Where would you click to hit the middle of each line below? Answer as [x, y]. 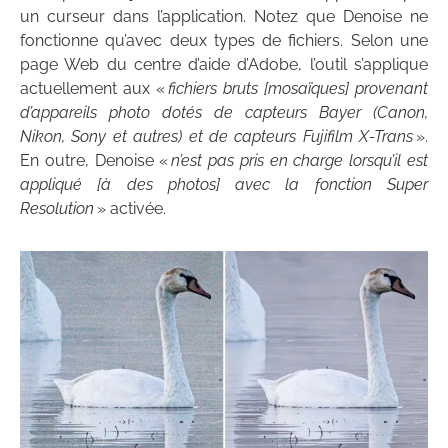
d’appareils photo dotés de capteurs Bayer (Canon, [224, 113]
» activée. [130, 209]
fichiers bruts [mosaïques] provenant [298, 89]
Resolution [57, 209]
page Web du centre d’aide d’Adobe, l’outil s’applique [224, 65]
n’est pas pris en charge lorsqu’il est [300, 161]
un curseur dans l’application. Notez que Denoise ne [224, 17]
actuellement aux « [94, 89]
